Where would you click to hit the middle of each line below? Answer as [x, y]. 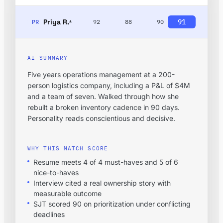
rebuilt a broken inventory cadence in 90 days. [104, 107]
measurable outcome [67, 193]
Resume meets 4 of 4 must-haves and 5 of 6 [106, 162]
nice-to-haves [56, 172]
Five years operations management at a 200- [101, 74]
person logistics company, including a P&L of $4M [109, 85]
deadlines [49, 214]
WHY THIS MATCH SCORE [68, 148]
